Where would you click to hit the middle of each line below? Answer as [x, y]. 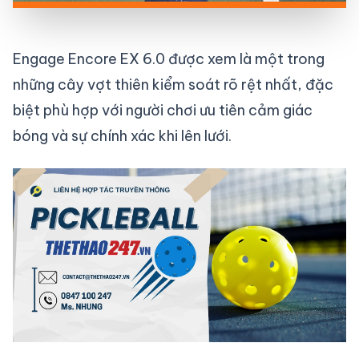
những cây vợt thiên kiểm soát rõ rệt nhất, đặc [173, 84]
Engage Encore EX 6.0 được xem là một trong [169, 58]
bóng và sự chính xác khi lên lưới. [122, 135]
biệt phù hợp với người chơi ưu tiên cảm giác [163, 110]
